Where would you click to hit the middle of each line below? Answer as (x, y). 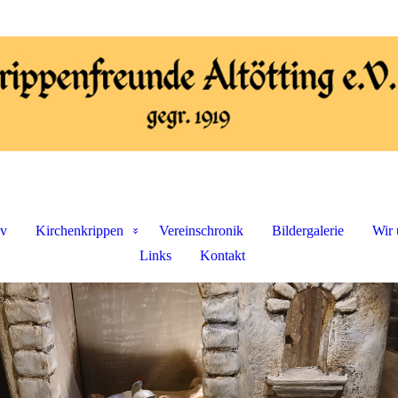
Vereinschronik (201, 231)
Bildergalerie (308, 231)
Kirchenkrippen (80, 231)
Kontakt (222, 255)
